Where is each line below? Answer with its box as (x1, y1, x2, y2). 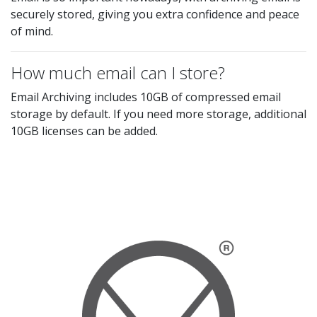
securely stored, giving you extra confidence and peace (11, 6, 299, 22)
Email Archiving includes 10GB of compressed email (11, 89, 281, 105)
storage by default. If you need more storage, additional (11, 106, 306, 122)
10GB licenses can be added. (11, 123, 158, 139)
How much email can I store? (11, 61, 225, 84)
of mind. (11, 23, 53, 39)
